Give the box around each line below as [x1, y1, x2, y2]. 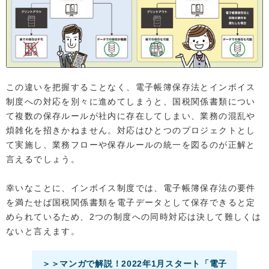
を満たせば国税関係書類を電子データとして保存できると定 [6, 197, 256, 207]
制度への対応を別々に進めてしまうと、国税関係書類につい [6, 96, 256, 106]
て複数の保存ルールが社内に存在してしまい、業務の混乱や [6, 110, 256, 121]
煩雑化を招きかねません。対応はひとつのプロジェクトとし [6, 125, 256, 135]
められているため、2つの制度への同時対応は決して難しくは [6, 211, 262, 222]
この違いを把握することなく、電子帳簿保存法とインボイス [6, 82, 256, 92]
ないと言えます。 [6, 226, 80, 236]
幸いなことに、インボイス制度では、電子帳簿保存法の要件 [6, 183, 256, 193]
